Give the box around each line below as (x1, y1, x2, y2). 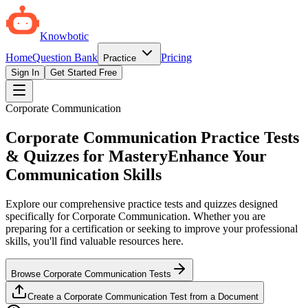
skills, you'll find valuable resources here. (5, 234, 184, 247)
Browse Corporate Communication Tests (11, 268, 171, 279)
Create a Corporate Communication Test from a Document (27, 291, 258, 302)
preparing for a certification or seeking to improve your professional (5, 222, 298, 234)
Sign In (11, 67, 39, 78)
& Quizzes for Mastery (5, 146, 168, 165)
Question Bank (32, 52, 98, 63)
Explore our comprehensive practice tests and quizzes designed (5, 197, 278, 210)
